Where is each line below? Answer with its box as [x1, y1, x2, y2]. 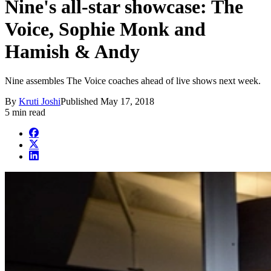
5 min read [5, 107, 45, 118]
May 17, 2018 [100, 96, 154, 107]
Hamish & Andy [5, 40, 140, 62]
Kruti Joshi [19, 96, 60, 107]
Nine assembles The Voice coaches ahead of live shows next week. [5, 76, 261, 87]
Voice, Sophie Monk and [5, 18, 206, 40]
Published [60, 96, 100, 107]
